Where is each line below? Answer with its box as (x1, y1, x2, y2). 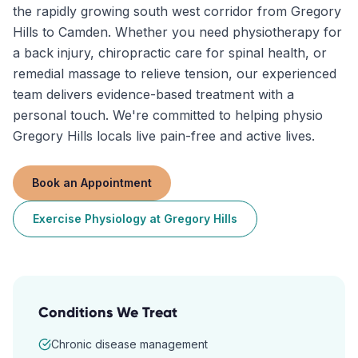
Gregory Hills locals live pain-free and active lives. (13, 128, 315, 144)
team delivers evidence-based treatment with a (13, 86, 294, 102)
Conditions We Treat (38, 304, 177, 321)
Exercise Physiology (33, 212, 146, 225)
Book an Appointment (32, 176, 152, 189)
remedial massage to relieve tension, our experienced (13, 66, 336, 82)
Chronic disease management (51, 337, 208, 351)
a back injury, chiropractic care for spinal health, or (13, 45, 327, 61)
